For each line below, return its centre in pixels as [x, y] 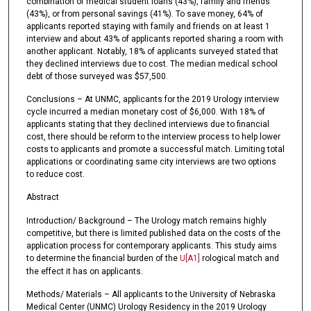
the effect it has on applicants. [84, 271]
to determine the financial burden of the [103, 258]
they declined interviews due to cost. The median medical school [152, 64]
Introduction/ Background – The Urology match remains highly [146, 220]
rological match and [239, 258]
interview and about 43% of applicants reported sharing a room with [154, 39]
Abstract [42, 197]
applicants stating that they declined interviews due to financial [148, 125]
